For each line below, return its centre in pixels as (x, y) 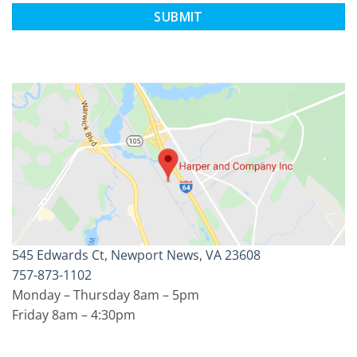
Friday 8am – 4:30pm (74, 314)
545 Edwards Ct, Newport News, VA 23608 (136, 255)
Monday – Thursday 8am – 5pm (106, 294)
